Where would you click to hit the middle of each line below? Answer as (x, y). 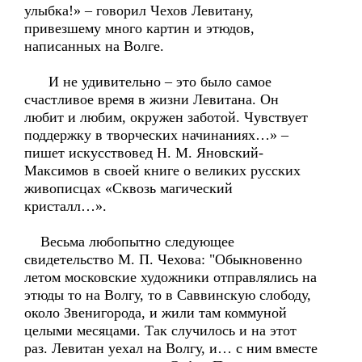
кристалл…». (65, 206)
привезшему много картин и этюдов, (139, 28)
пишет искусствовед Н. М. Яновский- (144, 153)
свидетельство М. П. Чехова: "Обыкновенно (163, 259)
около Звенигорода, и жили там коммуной (156, 313)
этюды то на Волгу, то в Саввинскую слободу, (168, 295)
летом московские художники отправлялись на (170, 277)
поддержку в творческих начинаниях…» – (156, 135)
